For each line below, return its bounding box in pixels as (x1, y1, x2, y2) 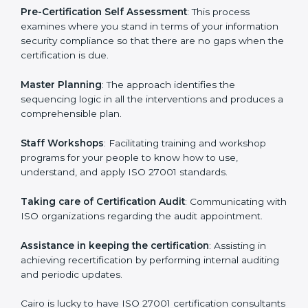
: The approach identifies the (102, 173, 235, 184)
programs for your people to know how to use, (21, 245, 238, 257)
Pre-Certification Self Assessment (21, 100, 187, 112)
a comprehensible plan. (21, 201, 130, 213)
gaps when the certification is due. (21, 144, 182, 155)
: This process (187, 100, 250, 112)
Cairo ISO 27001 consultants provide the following (21, 56, 254, 68)
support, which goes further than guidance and (21, 12, 242, 24)
